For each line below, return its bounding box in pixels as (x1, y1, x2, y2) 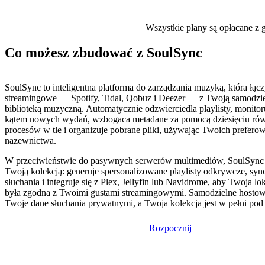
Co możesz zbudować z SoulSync (5, 45, 202, 61)
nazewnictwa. (5, 135, 56, 146)
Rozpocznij (149, 223, 192, 234)
